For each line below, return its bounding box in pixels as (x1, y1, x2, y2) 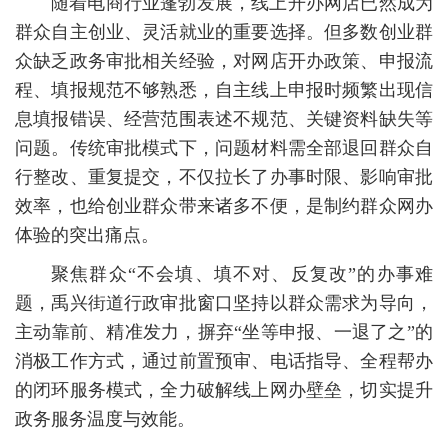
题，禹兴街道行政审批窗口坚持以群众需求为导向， (15, 293, 433, 313)
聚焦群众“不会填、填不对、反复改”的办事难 (51, 264, 433, 284)
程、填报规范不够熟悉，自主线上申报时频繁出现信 (15, 80, 433, 100)
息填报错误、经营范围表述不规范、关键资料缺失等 (15, 109, 433, 129)
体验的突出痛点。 (15, 225, 159, 245)
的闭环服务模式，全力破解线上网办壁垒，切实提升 (15, 380, 433, 400)
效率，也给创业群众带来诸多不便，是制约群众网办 (15, 196, 433, 216)
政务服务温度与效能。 (15, 409, 195, 429)
